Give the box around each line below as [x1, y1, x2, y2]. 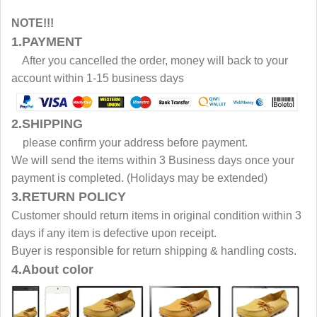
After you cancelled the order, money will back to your [11, 54, 288, 67]
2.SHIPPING [11, 117, 86, 132]
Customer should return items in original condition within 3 [11, 209, 301, 222]
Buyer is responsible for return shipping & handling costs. [11, 245, 299, 258]
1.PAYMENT [11, 35, 86, 50]
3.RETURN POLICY [11, 190, 126, 204]
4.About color [11, 263, 97, 277]
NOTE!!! [11, 17, 54, 30]
